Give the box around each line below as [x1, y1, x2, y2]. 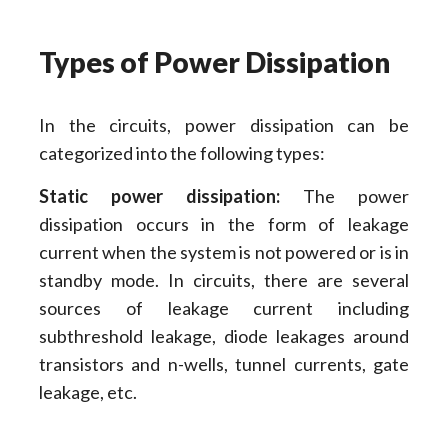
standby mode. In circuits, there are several [38, 268, 410, 291]
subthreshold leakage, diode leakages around [38, 324, 410, 347]
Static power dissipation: [38, 184, 304, 207]
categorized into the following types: [38, 142, 325, 165]
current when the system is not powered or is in [38, 240, 410, 263]
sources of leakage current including [38, 296, 410, 319]
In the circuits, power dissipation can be [38, 114, 410, 137]
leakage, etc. [38, 380, 137, 403]
